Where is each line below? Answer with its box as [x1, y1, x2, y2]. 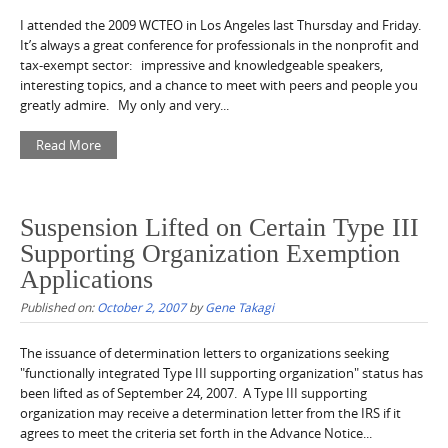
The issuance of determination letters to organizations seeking [20, 344, 389, 363]
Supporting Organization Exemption [20, 239, 400, 269]
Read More [36, 135, 101, 154]
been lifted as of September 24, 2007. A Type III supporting [20, 384, 367, 403]
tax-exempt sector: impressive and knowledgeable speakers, [20, 55, 383, 74]
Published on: [20, 299, 97, 316]
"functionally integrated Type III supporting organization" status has [20, 364, 423, 383]
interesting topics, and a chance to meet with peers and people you [20, 75, 418, 94]
